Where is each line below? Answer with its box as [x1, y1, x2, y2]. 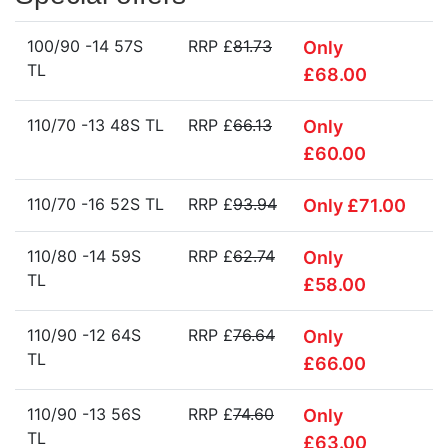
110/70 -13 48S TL [27, 115, 164, 135]
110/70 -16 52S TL [27, 194, 164, 214]
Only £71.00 [303, 195, 406, 216]
